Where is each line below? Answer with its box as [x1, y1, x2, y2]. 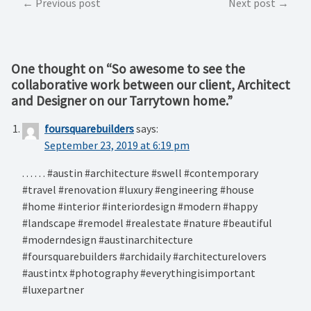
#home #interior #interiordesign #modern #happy [22, 199, 258, 214]
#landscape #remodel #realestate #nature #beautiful [22, 216, 272, 230]
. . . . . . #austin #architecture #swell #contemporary [22, 166, 258, 180]
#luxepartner [22, 283, 84, 297]
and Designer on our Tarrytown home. [11, 92, 227, 110]
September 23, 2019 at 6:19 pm [44, 138, 190, 153]
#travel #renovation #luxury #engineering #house [22, 183, 254, 197]
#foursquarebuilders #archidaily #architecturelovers [22, 249, 267, 264]
